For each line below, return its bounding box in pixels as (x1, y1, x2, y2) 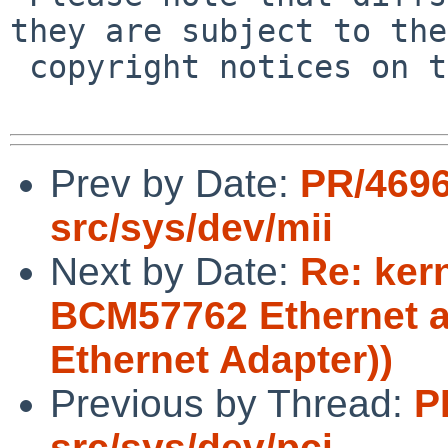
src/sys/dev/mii (50, 205, 333, 249)
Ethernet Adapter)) (50, 337, 393, 381)
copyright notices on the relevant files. (10, 48, 29, 85)
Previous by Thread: (50, 381, 414, 425)
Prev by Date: (50, 161, 300, 205)
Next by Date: (50, 249, 300, 293)
